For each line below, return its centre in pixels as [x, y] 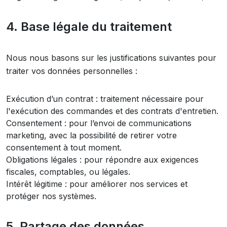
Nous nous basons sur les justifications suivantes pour [111, 58]
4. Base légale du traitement [89, 27]
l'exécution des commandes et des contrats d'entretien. [112, 111]
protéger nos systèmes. [51, 196]
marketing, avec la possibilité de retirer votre [91, 135]
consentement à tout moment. [64, 147]
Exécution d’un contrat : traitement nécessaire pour [105, 99]
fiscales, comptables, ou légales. [68, 172]
